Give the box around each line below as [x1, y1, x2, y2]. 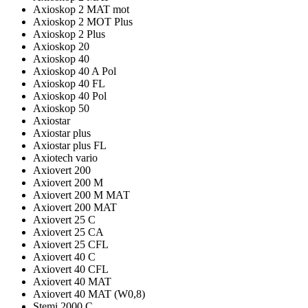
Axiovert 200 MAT [33, 201, 117, 213]
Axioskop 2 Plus [33, 27, 105, 40]
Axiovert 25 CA [33, 225, 104, 238]
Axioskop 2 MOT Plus [33, 15, 133, 27]
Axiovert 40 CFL [33, 263, 109, 275]
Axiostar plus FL [33, 139, 107, 151]
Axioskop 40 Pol [33, 89, 107, 102]
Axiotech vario [33, 151, 98, 164]
